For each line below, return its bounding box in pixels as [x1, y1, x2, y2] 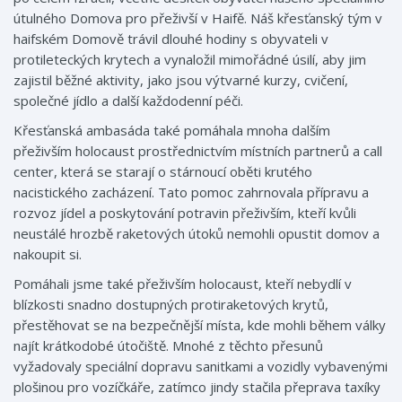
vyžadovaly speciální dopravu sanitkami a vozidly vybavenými [13, 357, 388, 375]
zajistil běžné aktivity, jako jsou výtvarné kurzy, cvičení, [13, 71, 348, 89]
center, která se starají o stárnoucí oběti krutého [13, 162, 312, 180]
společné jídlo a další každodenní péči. [13, 92, 243, 109]
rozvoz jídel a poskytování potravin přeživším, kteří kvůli [13, 204, 356, 222]
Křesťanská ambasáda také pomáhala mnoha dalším [13, 121, 330, 139]
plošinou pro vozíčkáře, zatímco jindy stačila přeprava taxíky [13, 378, 380, 396]
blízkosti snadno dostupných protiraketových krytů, [13, 295, 328, 313]
